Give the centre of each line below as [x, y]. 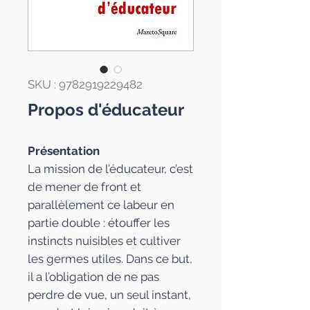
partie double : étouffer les [99, 223]
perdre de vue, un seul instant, [109, 295]
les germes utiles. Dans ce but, [110, 259]
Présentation [64, 151]
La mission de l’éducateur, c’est [110, 169]
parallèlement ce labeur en [101, 205]
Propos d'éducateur [106, 110]
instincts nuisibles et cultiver [104, 241]
